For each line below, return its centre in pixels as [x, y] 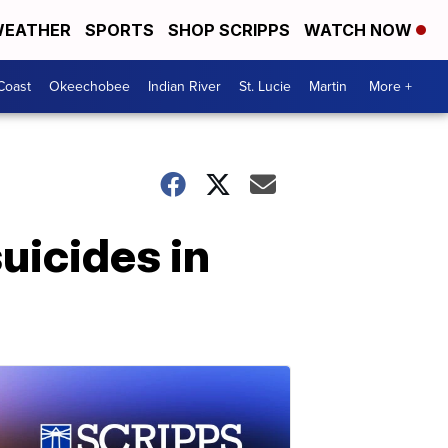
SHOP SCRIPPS [229, 30]
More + [390, 86]
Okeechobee [89, 86]
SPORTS [119, 30]
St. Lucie [265, 86]
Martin [328, 86]
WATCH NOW [360, 30]
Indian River [184, 86]
